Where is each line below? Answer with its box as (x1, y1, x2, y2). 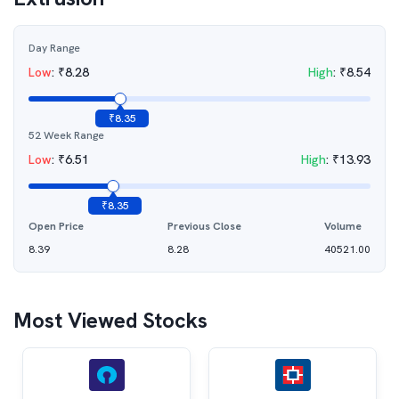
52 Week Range (28, 128, 104, 142)
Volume (324, 219, 362, 233)
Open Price (28, 219, 84, 233)
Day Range (28, 41, 80, 55)
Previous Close (167, 219, 241, 233)
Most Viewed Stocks (13, 306, 208, 334)
